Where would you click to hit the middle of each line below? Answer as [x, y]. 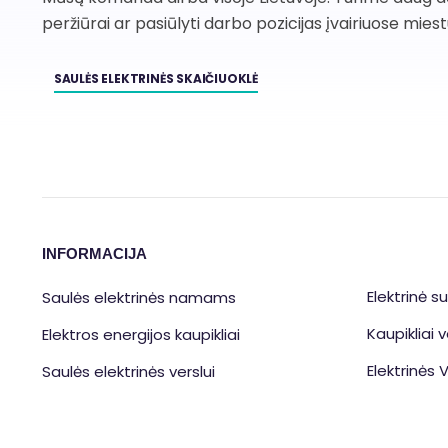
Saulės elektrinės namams [138, 298]
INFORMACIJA [94, 254]
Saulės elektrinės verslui [128, 372]
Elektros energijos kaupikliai [142, 335]
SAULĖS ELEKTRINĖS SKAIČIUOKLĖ [156, 79]
